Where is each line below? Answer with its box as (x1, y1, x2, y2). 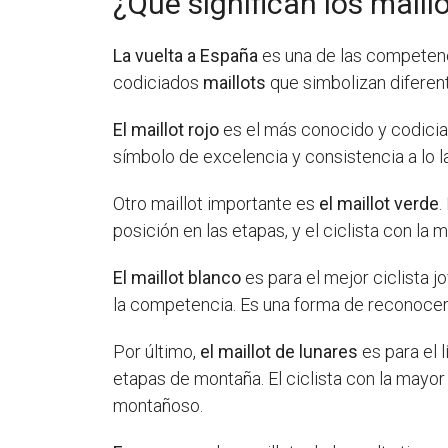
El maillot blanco (113, 266, 242, 288)
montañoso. (113, 394, 204, 416)
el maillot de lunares (200, 340, 359, 362)
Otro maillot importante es (113, 192, 320, 214)
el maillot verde (319, 192, 440, 214)
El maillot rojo (113, 118, 220, 140)
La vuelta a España (113, 44, 259, 66)
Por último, (113, 340, 201, 362)
